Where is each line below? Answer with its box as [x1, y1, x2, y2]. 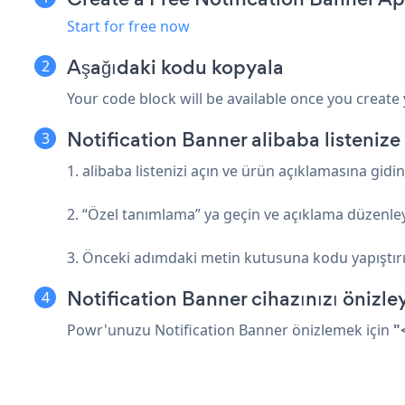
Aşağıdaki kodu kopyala [67, 52, 284, 81]
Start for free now [67, 15, 190, 36]
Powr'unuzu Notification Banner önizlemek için [67, 319, 393, 340]
